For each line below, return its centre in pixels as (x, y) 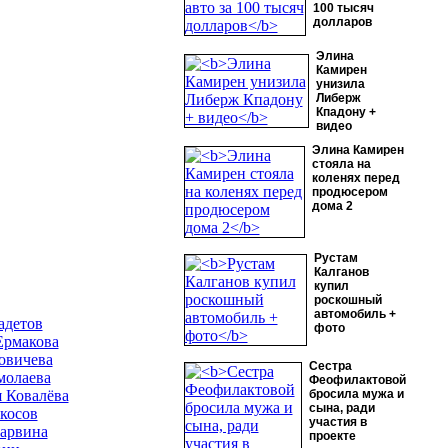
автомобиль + (354, 314)
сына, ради (341, 408)
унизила (340, 84)
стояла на (341, 164)
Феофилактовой (357, 380)
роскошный (347, 300)
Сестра (330, 366)
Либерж (338, 98)
